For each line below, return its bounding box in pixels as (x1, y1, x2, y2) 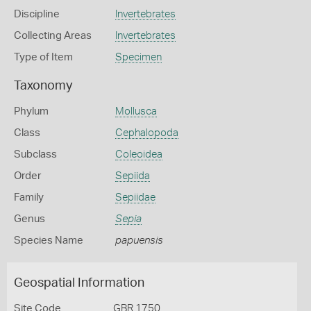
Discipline (14, 9, 60, 19)
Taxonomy (14, 80, 72, 92)
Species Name (14, 235, 83, 246)
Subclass (14, 149, 57, 160)
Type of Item (14, 52, 73, 62)
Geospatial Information (14, 277, 144, 289)
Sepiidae (115, 192, 155, 203)
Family (14, 192, 44, 203)
